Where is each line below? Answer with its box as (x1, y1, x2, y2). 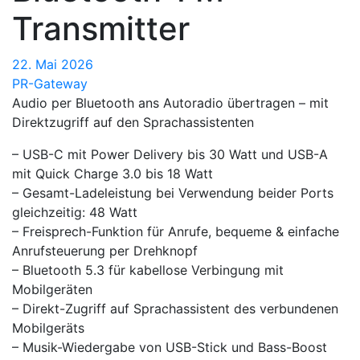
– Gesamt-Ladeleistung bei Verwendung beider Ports (12, 185, 333, 201)
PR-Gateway (12, 76, 88, 92)
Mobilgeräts (12, 320, 84, 336)
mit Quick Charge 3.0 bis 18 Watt (12, 166, 213, 182)
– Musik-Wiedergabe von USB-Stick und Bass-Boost (12, 339, 327, 355)
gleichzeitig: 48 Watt (12, 204, 137, 220)
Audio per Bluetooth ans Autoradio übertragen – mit (12, 95, 329, 111)
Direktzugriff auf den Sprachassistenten (12, 114, 254, 130)
